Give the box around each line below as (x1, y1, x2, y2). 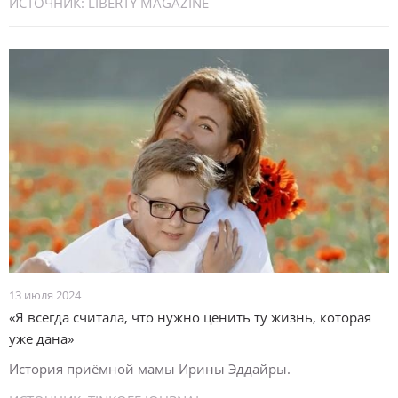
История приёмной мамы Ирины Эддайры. (9, 360, 291, 378)
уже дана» (9, 330, 74, 347)
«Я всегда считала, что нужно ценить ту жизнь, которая (9, 308, 371, 326)
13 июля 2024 (9, 287, 81, 303)
